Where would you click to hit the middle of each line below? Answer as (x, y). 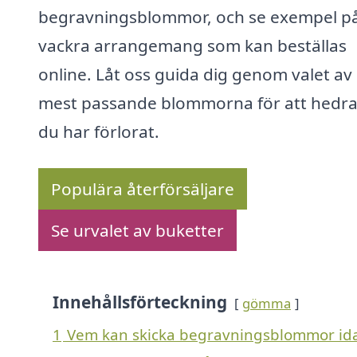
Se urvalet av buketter (137, 231)
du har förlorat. (99, 132)
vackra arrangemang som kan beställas (192, 46)
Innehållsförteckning (140, 302)
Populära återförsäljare (143, 189)
